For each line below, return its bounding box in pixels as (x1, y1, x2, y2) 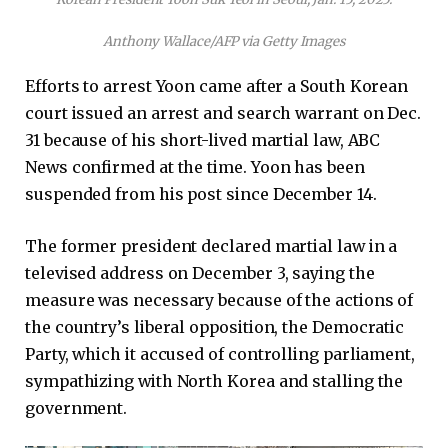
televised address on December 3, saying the (25, 262, 375, 283)
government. (25, 397, 128, 418)
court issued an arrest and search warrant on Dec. (25, 103, 422, 124)
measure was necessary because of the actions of (25, 289, 414, 310)
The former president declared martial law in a (25, 235, 398, 256)
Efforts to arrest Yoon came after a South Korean (25, 76, 409, 97)
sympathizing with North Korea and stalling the (25, 370, 404, 391)
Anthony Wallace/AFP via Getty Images (102, 33, 346, 51)
